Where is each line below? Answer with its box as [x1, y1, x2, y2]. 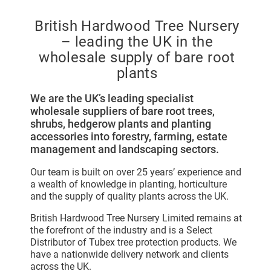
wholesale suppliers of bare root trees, [30, 104, 215, 117]
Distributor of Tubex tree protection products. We [30, 236, 237, 248]
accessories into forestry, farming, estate [30, 129, 227, 143]
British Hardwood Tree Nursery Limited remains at [30, 212, 242, 224]
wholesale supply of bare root [39, 48, 235, 66]
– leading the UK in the [60, 33, 214, 50]
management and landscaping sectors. [30, 142, 219, 155]
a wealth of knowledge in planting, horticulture [30, 178, 227, 190]
